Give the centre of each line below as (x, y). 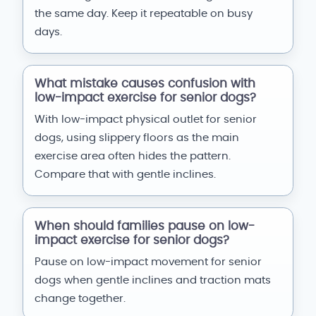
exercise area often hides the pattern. (133, 157)
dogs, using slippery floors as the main (137, 138)
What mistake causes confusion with (145, 84)
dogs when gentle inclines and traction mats (153, 281)
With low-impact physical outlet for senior (146, 120)
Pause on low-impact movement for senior (148, 262)
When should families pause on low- (145, 227)
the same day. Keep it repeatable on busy (144, 14)
